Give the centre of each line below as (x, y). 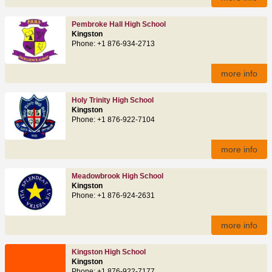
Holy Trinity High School (113, 100)
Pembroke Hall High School (119, 24)
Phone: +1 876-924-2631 (113, 195)
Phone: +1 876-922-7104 (113, 119)
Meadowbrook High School (117, 176)
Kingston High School (109, 252)
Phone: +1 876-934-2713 (113, 43)
